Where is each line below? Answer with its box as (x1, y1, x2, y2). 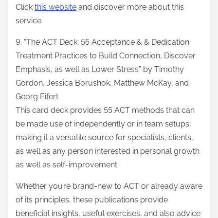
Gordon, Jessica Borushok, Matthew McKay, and (16, 78, 189, 88)
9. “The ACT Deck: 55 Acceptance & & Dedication (16, 37, 189, 47)
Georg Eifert (16, 92, 58, 102)
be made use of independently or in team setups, (16, 119, 191, 129)
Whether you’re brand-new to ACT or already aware (16, 182, 202, 191)
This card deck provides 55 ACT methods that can (16, 106, 195, 115)
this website (35, 2, 76, 12)
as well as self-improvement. (16, 160, 119, 170)
